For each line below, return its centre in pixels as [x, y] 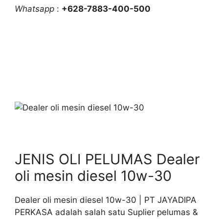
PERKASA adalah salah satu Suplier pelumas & [106, 212]
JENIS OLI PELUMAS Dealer [107, 159]
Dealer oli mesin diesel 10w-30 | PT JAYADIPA [106, 200]
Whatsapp [34, 9]
